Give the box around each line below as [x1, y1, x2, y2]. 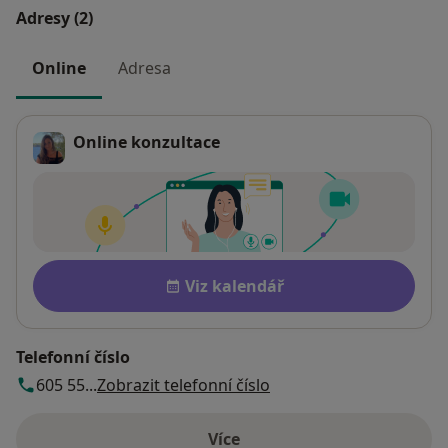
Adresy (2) [16, 7, 93, 30]
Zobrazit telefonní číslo [97, 374, 270, 397]
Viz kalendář [184, 275, 284, 298]
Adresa [118, 57, 171, 80]
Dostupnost [32, 258, 136, 283]
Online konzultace [73, 131, 220, 154]
